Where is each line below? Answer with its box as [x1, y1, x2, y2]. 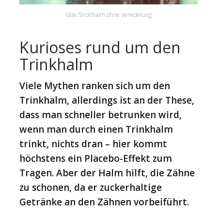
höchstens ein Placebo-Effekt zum [19, 152, 172, 165]
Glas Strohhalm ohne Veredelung [65, 11, 152, 19]
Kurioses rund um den [19, 37, 181, 58]
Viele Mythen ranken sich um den [19, 79, 170, 93]
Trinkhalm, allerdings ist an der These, [19, 94, 194, 107]
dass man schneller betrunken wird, [19, 108, 182, 122]
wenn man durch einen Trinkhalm [19, 123, 173, 136]
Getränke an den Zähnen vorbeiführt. [19, 196, 189, 209]
